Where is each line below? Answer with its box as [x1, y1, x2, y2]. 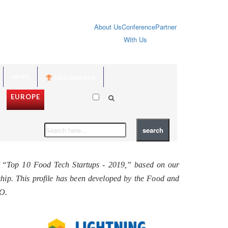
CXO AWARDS [52, 73, 96, 81]
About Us [94, 22, 122, 32]
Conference [122, 22, 156, 32]
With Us [124, 35, 148, 44]
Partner [155, 22, 177, 32]
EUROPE [11, 92, 41, 101]
